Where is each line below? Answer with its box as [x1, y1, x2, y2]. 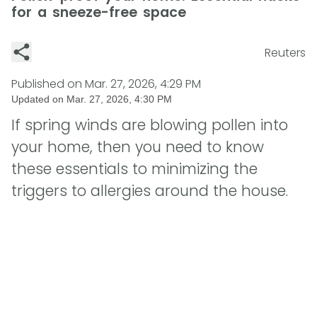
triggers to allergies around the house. [11, 180, 288, 202]
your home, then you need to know [11, 137, 264, 158]
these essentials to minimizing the [11, 158, 258, 180]
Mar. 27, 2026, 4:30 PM [67, 94, 172, 105]
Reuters [265, 45, 306, 61]
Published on [11, 76, 85, 92]
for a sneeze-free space [11, 3, 186, 22]
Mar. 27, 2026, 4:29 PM [85, 76, 201, 92]
